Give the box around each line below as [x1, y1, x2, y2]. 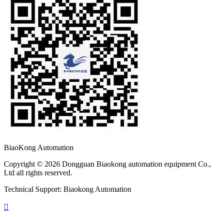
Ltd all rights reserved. [4, 168, 76, 177]
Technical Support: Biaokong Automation [4, 185, 131, 193]
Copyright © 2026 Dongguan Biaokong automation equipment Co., [4, 159, 211, 168]
